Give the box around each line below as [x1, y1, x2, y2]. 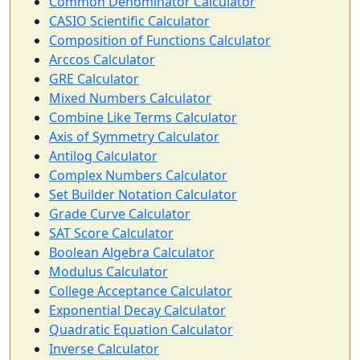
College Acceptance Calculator [49, 282, 232, 301]
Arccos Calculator [49, 51, 155, 69]
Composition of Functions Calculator [49, 31, 271, 50]
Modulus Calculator [49, 263, 168, 281]
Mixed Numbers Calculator [49, 89, 211, 108]
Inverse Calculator [49, 340, 159, 358]
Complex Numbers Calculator [49, 166, 227, 185]
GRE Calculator [49, 70, 139, 88]
